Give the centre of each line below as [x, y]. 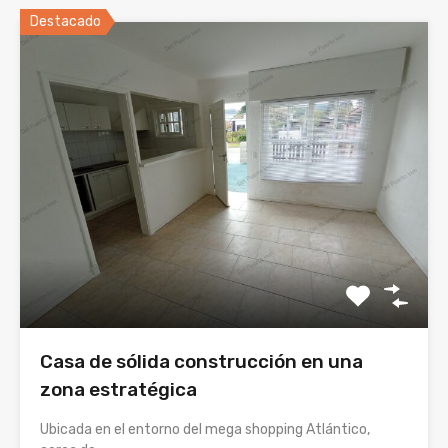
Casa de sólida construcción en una [201, 362]
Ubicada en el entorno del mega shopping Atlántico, [205, 430]
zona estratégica [118, 390]
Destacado [65, 22]
